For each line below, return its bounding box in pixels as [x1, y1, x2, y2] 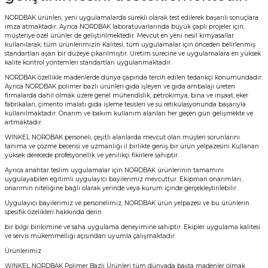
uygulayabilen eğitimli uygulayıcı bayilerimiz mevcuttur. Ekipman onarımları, [5, 175, 242, 183]
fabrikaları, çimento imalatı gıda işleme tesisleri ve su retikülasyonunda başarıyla [5, 100, 246, 108]
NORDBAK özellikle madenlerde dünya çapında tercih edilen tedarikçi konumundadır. [5, 74, 263, 81]
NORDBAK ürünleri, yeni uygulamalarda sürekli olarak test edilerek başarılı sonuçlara [5, 14, 258, 22]
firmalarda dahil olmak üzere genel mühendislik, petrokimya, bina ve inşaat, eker [5, 92, 248, 99]
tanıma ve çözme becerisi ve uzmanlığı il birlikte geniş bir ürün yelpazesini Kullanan [5, 142, 259, 150]
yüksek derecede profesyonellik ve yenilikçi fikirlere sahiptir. [5, 151, 179, 159]
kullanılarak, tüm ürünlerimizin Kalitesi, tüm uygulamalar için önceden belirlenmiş [5, 41, 255, 48]
